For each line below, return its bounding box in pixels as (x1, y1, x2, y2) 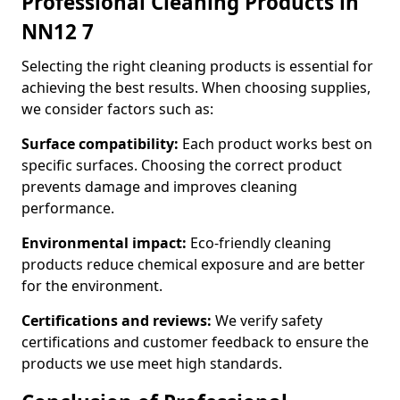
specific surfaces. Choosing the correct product (21, 155, 342, 175)
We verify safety (212, 311, 322, 330)
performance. (21, 198, 114, 218)
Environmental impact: (21, 233, 187, 253)
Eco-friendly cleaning (187, 233, 331, 253)
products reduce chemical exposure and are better (21, 254, 365, 274)
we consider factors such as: (21, 99, 213, 119)
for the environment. (21, 276, 162, 296)
